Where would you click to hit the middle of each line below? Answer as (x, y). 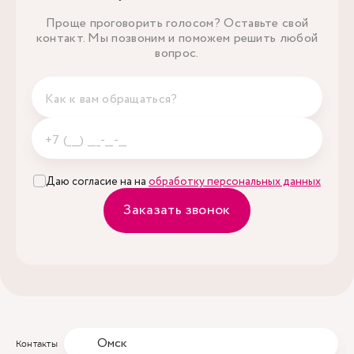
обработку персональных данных (235, 182)
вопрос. (177, 53)
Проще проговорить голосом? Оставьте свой (177, 23)
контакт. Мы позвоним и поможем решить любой (177, 38)
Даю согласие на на (97, 182)
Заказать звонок (177, 210)
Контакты (37, 344)
